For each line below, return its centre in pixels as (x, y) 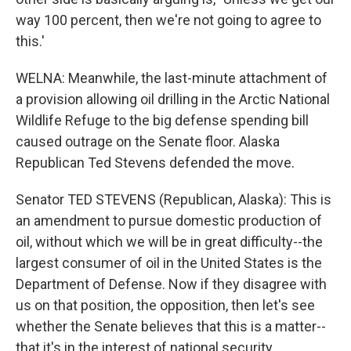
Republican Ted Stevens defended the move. (155, 163)
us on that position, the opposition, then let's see (165, 305)
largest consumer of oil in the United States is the (169, 263)
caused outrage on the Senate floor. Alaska (148, 141)
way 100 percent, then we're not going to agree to (168, 20)
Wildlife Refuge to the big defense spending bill (162, 120)
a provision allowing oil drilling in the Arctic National (173, 99)
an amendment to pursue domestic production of (169, 221)
